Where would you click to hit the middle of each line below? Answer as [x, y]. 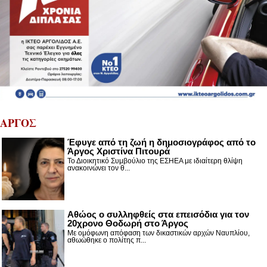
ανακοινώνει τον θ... [99, 168]
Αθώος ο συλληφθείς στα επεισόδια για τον [158, 214]
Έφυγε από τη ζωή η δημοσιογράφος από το [162, 142]
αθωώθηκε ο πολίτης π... [107, 240]
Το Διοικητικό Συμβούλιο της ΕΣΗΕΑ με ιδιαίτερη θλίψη [155, 161]
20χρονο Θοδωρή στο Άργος [128, 223]
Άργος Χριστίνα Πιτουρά [119, 151]
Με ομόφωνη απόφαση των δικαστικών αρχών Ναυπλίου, [159, 233]
